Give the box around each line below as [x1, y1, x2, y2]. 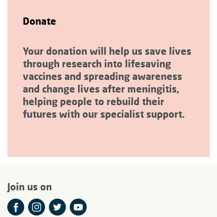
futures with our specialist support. [23, 108, 185, 120]
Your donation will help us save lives [23, 45, 191, 57]
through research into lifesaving [23, 57, 171, 69]
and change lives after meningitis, [23, 82, 179, 94]
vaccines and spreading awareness [23, 70, 182, 82]
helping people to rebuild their [23, 95, 164, 107]
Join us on [7, 181, 52, 192]
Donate [23, 15, 56, 27]
